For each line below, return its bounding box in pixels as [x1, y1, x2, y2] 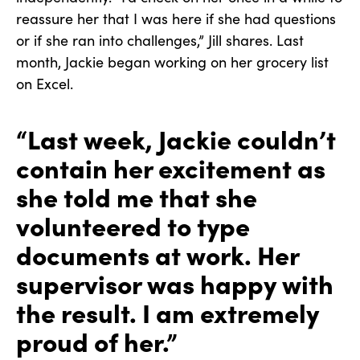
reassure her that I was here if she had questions [16, 9, 336, 29]
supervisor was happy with [16, 265, 333, 301]
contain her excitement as [16, 149, 325, 186]
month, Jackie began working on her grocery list [16, 52, 329, 72]
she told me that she [16, 178, 257, 215]
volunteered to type [16, 207, 250, 243]
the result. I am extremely [16, 294, 319, 330]
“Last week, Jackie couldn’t [16, 121, 336, 157]
